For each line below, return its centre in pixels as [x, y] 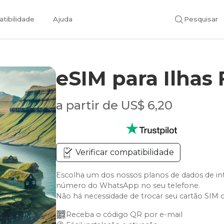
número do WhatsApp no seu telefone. [128, 185]
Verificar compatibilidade [124, 152]
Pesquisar [201, 19]
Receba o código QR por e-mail [124, 214]
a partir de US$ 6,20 [114, 105]
